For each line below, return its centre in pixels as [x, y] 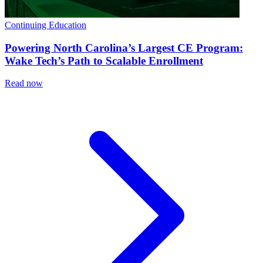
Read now [24, 83]
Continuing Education [45, 25]
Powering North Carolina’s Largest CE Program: [124, 48]
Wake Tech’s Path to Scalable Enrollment [104, 60]
